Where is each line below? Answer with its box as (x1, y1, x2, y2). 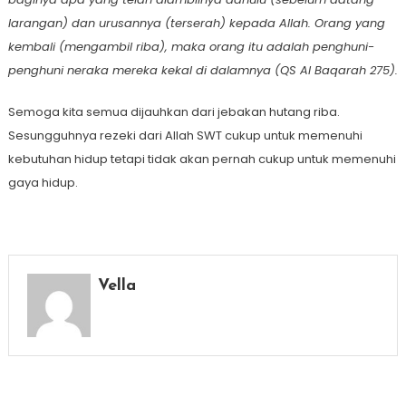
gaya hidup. (7, 174, 78, 192)
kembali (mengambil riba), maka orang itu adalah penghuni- (7, 38, 374, 56)
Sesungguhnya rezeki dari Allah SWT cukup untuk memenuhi (7, 127, 362, 145)
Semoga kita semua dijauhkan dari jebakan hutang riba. (7, 103, 340, 121)
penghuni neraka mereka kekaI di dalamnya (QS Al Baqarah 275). (7, 62, 398, 80)
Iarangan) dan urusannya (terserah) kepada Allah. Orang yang (7, 14, 385, 33)
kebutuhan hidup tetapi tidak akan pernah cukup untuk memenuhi (7, 150, 396, 169)
